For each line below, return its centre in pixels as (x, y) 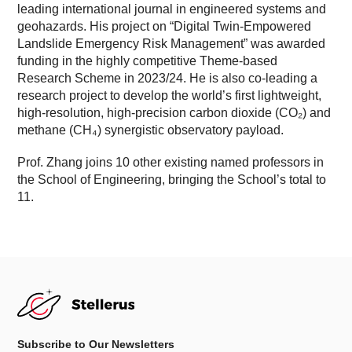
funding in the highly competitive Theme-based (148, 60)
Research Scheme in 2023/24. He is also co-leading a (168, 78)
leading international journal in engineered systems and (172, 9)
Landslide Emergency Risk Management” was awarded (172, 43)
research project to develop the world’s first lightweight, (170, 95)
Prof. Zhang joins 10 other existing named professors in (171, 162)
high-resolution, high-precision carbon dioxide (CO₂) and (174, 112)
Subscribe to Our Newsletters (96, 344)
